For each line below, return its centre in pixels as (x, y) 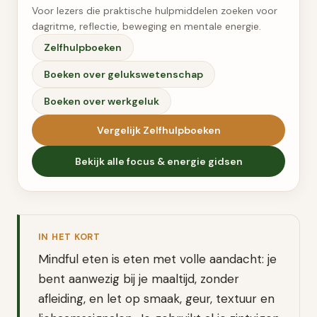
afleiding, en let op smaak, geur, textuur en (156, 299)
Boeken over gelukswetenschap (123, 74)
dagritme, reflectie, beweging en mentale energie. (146, 26)
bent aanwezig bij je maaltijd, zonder (138, 279)
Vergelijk (120, 130)
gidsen (224, 161)
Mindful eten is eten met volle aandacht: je (157, 259)
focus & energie (166, 161)
